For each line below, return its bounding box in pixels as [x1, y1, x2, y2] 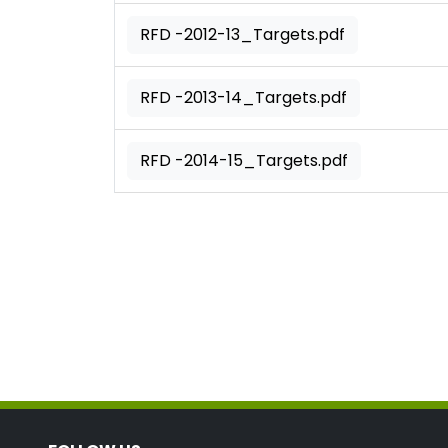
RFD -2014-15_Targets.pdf [140, 148, 348, 172]
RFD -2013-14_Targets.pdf [140, 85, 347, 109]
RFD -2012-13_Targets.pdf [140, 22, 345, 46]
